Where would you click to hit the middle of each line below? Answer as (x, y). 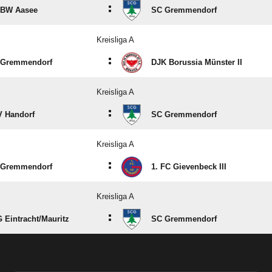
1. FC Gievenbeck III (189, 167)
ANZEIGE (136, 259)
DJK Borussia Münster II (197, 63)
